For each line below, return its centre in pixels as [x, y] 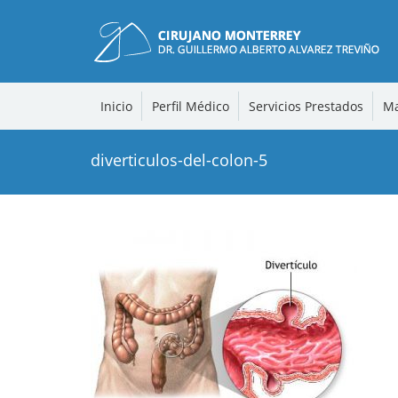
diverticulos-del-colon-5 [179, 160]
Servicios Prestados [306, 106]
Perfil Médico [190, 106]
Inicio [116, 106]
